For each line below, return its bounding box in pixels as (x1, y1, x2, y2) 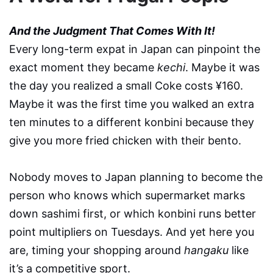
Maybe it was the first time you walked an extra (9, 97, 254, 110)
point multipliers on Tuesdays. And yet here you (9, 225, 254, 238)
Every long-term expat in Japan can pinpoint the (9, 42, 260, 55)
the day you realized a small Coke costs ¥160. (9, 79, 243, 92)
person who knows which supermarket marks (9, 188, 245, 202)
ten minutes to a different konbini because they (9, 115, 254, 129)
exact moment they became (9, 60, 157, 74)
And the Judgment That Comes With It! (9, 24, 215, 37)
